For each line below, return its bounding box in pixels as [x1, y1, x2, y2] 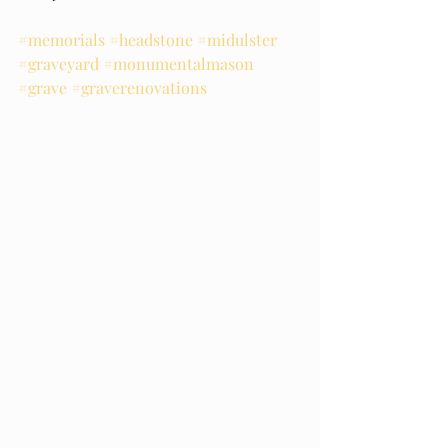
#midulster [197, 29, 277, 50]
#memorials [18, 29, 105, 50]
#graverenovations [71, 77, 207, 98]
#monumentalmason [103, 53, 254, 74]
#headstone [109, 29, 193, 50]
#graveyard [18, 53, 99, 74]
